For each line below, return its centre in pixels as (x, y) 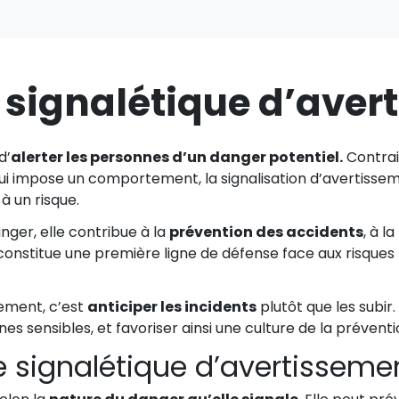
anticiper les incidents (172, 307)
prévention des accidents (266, 232)
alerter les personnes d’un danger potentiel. (177, 158)
